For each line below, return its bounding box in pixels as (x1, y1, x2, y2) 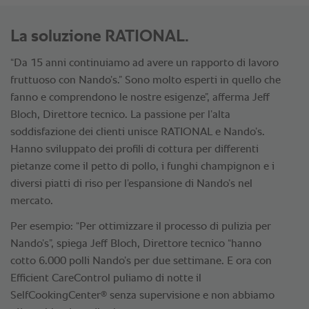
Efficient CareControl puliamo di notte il (10, 273, 201, 285)
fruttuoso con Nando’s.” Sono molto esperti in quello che (10, 75, 281, 87)
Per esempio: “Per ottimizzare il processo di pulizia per (10, 221, 271, 233)
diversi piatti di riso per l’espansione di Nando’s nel (10, 179, 252, 190)
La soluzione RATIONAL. (10, 28, 189, 46)
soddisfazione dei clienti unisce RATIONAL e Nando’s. (10, 127, 265, 139)
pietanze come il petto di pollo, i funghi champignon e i (10, 161, 275, 173)
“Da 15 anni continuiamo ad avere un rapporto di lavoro (10, 58, 279, 70)
